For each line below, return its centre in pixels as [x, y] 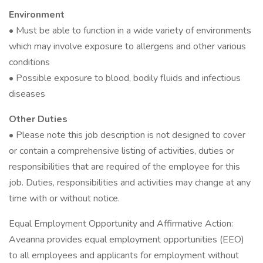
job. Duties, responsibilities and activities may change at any [130, 183]
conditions [29, 62]
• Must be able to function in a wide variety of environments [130, 31]
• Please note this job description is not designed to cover [127, 135]
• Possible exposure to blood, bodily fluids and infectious [125, 78]
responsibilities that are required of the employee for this [124, 167]
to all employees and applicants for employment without [124, 255]
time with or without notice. [64, 198]
